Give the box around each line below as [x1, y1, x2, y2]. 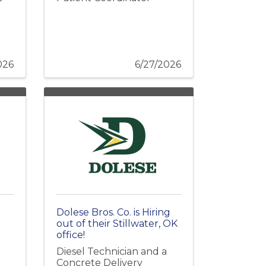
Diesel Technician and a [56, 245, 167, 257]
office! [56, 229, 85, 240]
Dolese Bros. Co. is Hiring [56, 206, 170, 218]
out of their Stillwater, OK [56, 217, 178, 229]
